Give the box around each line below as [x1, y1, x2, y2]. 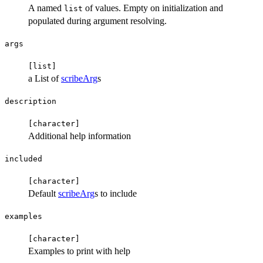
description [5, 96, 56, 106]
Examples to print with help [28, 245, 130, 256]
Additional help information [28, 130, 131, 141]
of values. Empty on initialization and [83, 2, 223, 13]
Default [28, 188, 58, 198]
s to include [95, 188, 137, 198]
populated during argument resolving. [28, 15, 167, 26]
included [5, 154, 42, 163]
